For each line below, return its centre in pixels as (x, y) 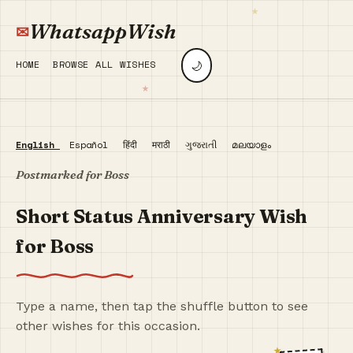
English (38, 145)
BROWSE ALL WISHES (104, 64)
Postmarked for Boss (72, 175)
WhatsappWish (103, 32)
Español (91, 145)
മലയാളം (251, 145)
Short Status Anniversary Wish (162, 217)
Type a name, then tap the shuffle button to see (162, 307)
